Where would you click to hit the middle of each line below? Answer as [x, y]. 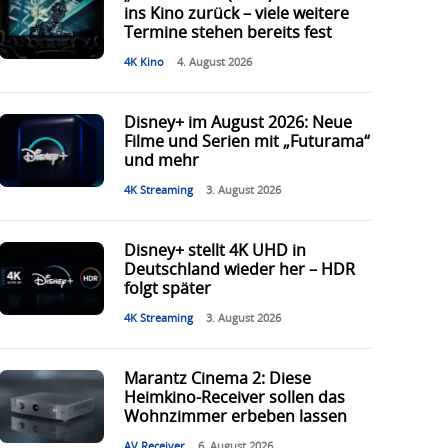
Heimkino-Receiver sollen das [234, 398]
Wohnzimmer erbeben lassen [235, 417]
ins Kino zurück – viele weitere [236, 14]
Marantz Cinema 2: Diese [217, 379]
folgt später [167, 289]
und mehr [161, 161]
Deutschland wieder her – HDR [239, 270]
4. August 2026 [214, 63]
